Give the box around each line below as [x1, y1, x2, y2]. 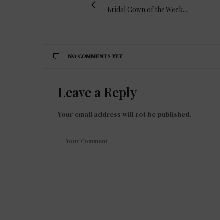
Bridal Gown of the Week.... [107, 5, 189, 15]
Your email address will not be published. [58, 110, 192, 120]
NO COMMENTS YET [68, 53, 123, 61]
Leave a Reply [58, 83, 137, 101]
